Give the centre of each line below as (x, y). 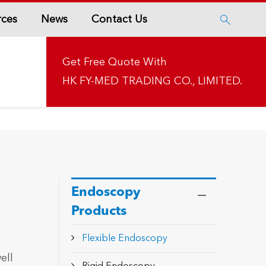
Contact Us (119, 19)
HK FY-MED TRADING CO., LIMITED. (152, 81)
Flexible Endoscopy (124, 239)
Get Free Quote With (115, 62)
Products (99, 211)
